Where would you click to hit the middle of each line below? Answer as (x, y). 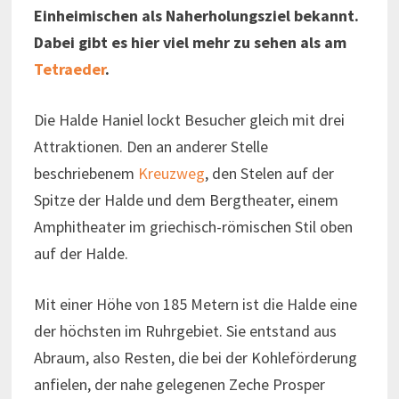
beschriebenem (85, 173)
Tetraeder (69, 69)
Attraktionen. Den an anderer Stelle (151, 146)
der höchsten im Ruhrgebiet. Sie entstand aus (185, 330)
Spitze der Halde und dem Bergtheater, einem (186, 199)
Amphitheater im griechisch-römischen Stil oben (193, 226)
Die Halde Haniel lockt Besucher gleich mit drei (189, 119)
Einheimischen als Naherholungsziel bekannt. (196, 15)
